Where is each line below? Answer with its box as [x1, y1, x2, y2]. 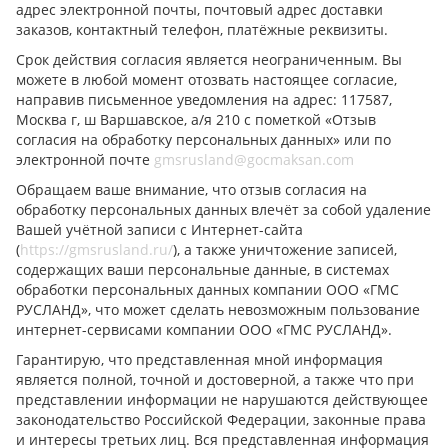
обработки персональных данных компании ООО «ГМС [16, 279, 399, 299]
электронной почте [16, 149, 154, 169]
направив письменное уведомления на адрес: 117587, [16, 89, 392, 109]
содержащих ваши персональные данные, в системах [16, 259, 389, 279]
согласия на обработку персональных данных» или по [16, 129, 391, 149]
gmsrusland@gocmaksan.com [154, 149, 354, 169]
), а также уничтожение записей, [173, 239, 397, 259]
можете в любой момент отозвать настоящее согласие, [16, 69, 397, 89]
